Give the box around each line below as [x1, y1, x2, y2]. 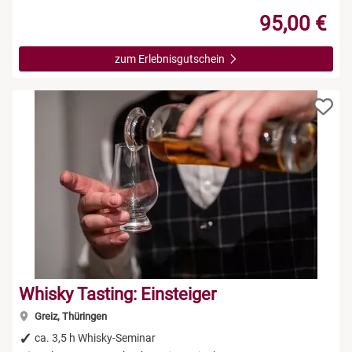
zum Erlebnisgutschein [114, 52, 227, 65]
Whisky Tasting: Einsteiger [19, 284, 216, 304]
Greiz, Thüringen [31, 310, 107, 322]
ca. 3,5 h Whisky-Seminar [35, 331, 156, 344]
